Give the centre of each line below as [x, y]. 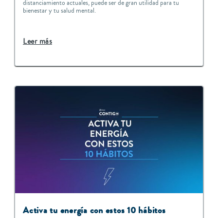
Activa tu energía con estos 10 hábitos [94, 210]
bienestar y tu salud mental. [59, 10]
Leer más [37, 41]
